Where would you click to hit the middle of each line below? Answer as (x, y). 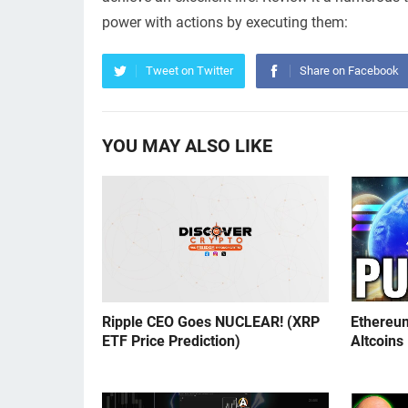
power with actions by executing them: (225, 22)
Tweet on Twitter (189, 71)
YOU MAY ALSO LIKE (187, 146)
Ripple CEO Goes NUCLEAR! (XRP (211, 322)
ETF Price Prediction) (171, 342)
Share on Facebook (349, 71)
